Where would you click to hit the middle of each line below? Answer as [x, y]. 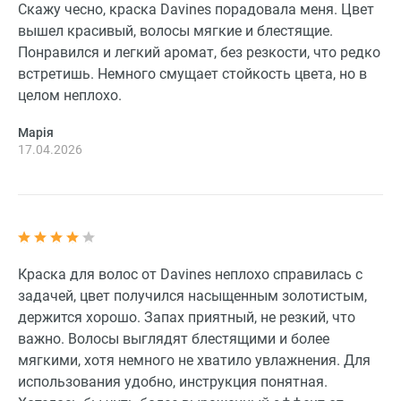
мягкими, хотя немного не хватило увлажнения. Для [194, 361]
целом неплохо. [70, 96]
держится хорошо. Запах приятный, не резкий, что [187, 318]
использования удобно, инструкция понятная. [173, 382]
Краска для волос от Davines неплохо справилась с [190, 275]
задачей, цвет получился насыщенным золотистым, [192, 296]
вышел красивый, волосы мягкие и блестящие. [175, 31]
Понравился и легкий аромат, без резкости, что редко [199, 53]
